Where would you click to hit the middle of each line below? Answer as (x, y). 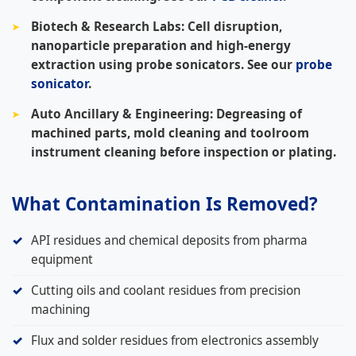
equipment (62, 259)
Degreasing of (257, 114)
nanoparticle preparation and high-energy (161, 45)
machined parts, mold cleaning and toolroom (170, 133)
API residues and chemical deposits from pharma (169, 240)
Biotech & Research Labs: (108, 26)
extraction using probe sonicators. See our (163, 64)
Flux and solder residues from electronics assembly (175, 340)
